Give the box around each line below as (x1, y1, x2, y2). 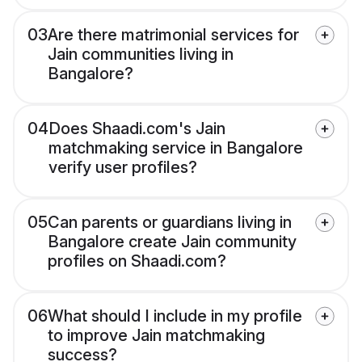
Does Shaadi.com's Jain (48, 119, 225, 139)
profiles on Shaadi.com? (48, 251, 226, 271)
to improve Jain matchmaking (48, 326, 265, 346)
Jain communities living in (48, 44, 234, 65)
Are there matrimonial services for (48, 25, 299, 45)
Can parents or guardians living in (48, 213, 292, 233)
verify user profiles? (48, 158, 197, 178)
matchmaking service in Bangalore (48, 138, 303, 158)
